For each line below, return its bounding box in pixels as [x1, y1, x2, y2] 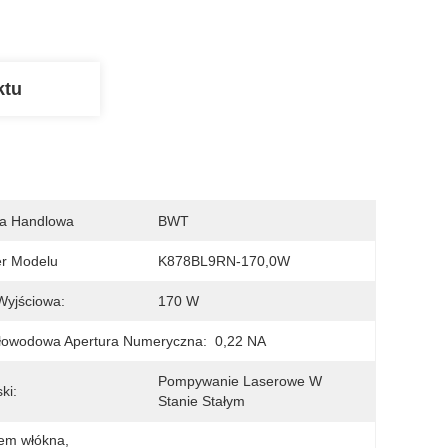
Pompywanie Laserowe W [158, 373, 322, 389]
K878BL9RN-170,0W [158, 253, 290, 269]
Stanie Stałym [158, 393, 245, 409]
